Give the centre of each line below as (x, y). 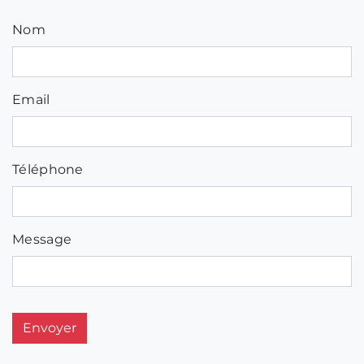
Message (42, 239)
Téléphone (48, 169)
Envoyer (50, 328)
